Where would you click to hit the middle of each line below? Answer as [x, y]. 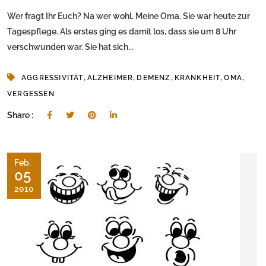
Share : [21, 115]
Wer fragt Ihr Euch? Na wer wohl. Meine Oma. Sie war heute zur [129, 16]
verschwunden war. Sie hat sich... [70, 47]
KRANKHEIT [197, 78]
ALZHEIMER [110, 78]
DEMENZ [154, 78]
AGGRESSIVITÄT [53, 78]
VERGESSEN [31, 94]
